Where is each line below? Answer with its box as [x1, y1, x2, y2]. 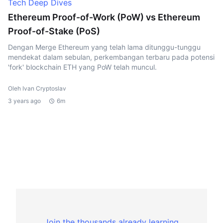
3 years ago [8, 97, 41, 105]
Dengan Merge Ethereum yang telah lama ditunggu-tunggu [8, 43, 201, 51]
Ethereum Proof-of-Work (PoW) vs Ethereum [8, 12, 200, 22]
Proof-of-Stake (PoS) [8, 26, 100, 36]
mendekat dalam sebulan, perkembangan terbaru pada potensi [8, 53, 215, 61]
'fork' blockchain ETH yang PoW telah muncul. [8, 63, 157, 71]
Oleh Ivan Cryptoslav [8, 85, 66, 92]
